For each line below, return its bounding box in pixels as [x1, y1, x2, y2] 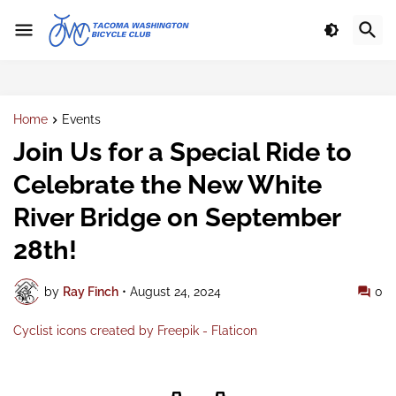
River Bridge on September [13, 202, 340, 233]
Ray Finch [63, 284, 118, 299]
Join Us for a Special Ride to [13, 137, 352, 168]
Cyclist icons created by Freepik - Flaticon [13, 324, 257, 339]
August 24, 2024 [130, 284, 221, 299]
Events [62, 112, 101, 126]
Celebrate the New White [13, 170, 322, 201]
